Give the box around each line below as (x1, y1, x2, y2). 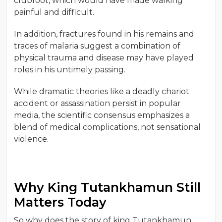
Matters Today (14, 195, 107, 210)
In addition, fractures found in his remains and (14, 29, 194, 39)
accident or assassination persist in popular (14, 99, 181, 109)
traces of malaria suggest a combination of (14, 41, 180, 51)
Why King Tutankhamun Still (14, 180, 201, 195)
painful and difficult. (14, 7, 96, 17)
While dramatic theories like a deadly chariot (14, 87, 189, 97)
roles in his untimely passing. (14, 65, 127, 75)
